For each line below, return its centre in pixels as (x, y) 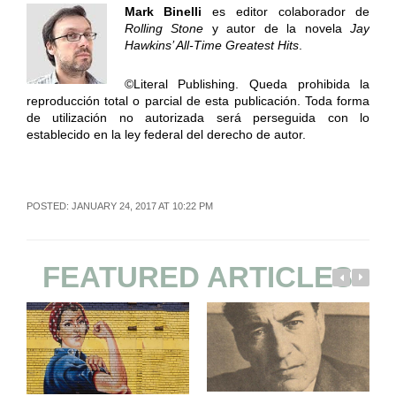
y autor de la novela (281, 28)
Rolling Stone (168, 28)
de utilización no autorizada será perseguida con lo (198, 117)
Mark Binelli (163, 11)
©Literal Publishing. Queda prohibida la (247, 84)
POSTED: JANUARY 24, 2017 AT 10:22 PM (119, 206)
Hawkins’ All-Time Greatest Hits (211, 45)
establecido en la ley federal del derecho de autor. (166, 134)
